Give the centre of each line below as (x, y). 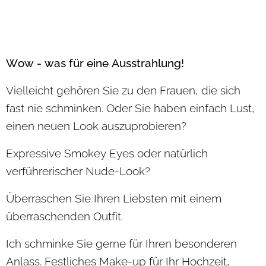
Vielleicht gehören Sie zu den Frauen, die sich (123, 91)
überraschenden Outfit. (64, 216)
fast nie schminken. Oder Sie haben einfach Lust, (130, 108)
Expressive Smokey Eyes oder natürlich (107, 153)
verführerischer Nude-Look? (78, 171)
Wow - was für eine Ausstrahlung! (95, 63)
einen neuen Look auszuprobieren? (96, 126)
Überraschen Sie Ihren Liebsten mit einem (114, 199)
